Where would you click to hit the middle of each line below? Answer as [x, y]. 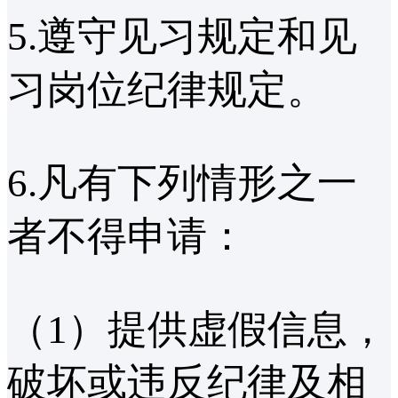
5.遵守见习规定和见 [182, 37]
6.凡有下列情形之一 [182, 183]
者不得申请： [127, 236]
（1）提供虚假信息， [197, 329]
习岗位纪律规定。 [167, 90]
